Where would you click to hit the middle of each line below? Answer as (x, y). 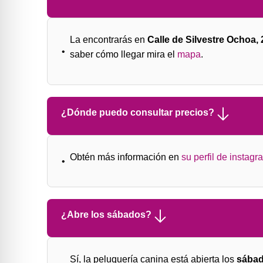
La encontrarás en (109, 40)
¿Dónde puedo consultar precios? (138, 112)
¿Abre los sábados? (106, 215)
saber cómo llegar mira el (124, 55)
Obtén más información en (126, 157)
